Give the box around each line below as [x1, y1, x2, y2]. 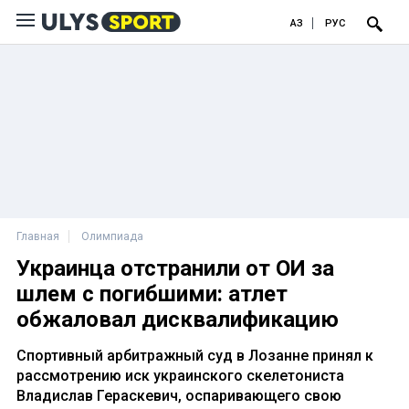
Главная [16, 230, 59, 243]
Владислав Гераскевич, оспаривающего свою [16, 387, 341, 404]
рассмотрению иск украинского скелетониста [16, 367, 344, 384]
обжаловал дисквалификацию [16, 307, 339, 332]
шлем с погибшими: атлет [16, 281, 288, 307]
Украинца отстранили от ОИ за [16, 256, 334, 281]
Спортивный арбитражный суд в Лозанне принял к [16, 347, 373, 364]
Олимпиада [81, 230, 143, 243]
